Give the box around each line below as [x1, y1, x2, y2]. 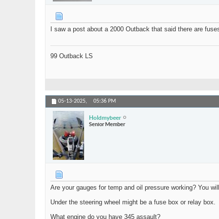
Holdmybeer [89, 114, 121, 121]
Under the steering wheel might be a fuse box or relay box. [50, 198, 216, 206]
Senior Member [89, 121, 125, 127]
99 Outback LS [50, 52, 93, 60]
